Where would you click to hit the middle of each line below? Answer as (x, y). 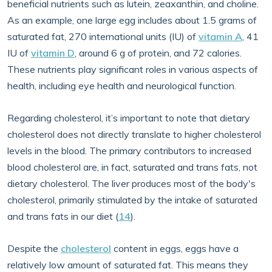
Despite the (34, 248)
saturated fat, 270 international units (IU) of (103, 36)
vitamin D (53, 53)
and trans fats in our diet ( (63, 216)
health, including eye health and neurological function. (122, 86)
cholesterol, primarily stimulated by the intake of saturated (132, 200)
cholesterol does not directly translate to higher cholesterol (134, 134)
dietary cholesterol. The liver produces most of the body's (131, 183)
